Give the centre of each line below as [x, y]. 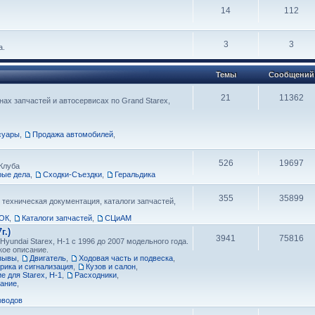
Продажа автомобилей [73, 134]
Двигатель [48, 258]
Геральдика [135, 174]
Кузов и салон [111, 266]
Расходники [96, 275]
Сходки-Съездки [72, 174]
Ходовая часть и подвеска [126, 258]
